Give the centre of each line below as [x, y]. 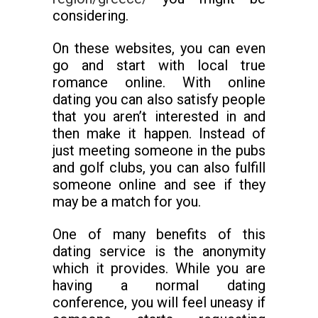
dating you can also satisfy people [159, 99]
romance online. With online [159, 82]
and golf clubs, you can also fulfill [159, 168]
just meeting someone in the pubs [159, 150]
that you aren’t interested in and [159, 116]
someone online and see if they [159, 185]
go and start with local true [159, 65]
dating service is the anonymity [159, 251]
